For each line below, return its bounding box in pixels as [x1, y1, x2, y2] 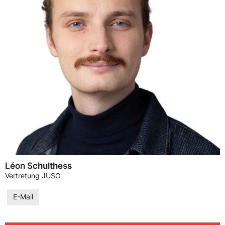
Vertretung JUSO [5, 172, 61, 180]
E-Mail [13, 193, 33, 201]
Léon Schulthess [5, 161, 72, 171]
